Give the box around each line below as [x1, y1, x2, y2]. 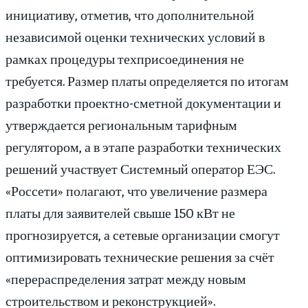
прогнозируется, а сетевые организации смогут [5, 225, 280, 243]
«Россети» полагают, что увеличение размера [5, 181, 267, 199]
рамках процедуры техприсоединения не [5, 49, 244, 67]
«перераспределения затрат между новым [5, 269, 246, 287]
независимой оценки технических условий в [5, 27, 265, 45]
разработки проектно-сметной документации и [5, 93, 281, 111]
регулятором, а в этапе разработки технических [5, 137, 281, 155]
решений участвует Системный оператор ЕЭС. [5, 159, 275, 177]
